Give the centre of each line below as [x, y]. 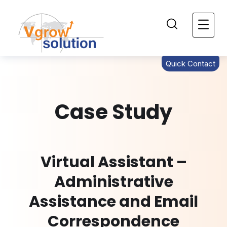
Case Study [113, 112]
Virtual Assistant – [113, 162]
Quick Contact [191, 64]
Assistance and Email [113, 202]
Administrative [113, 182]
